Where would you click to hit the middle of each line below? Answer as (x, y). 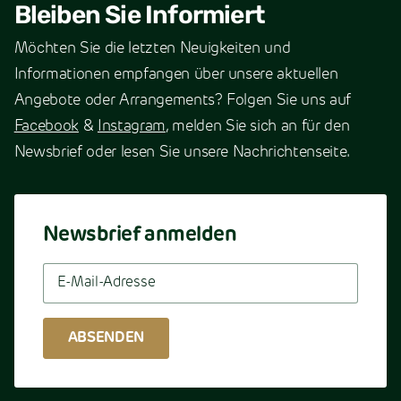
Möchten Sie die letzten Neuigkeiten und (152, 49)
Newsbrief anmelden (140, 236)
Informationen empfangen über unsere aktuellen (176, 75)
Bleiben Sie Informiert (140, 17)
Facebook (46, 127)
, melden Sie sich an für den (257, 127)
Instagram (131, 127)
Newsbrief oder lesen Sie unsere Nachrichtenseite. (182, 153)
